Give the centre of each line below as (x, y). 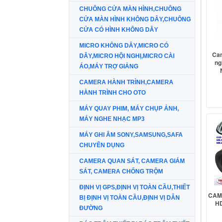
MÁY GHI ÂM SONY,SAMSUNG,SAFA (131, 135)
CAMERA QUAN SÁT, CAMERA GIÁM (132, 161)
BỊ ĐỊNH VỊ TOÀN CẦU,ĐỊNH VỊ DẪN (130, 198)
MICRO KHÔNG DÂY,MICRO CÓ (124, 46)
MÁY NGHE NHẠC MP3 (112, 119)
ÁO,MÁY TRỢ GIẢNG (109, 66)
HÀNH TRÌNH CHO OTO (112, 93)
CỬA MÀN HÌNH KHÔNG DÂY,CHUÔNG (135, 19)
